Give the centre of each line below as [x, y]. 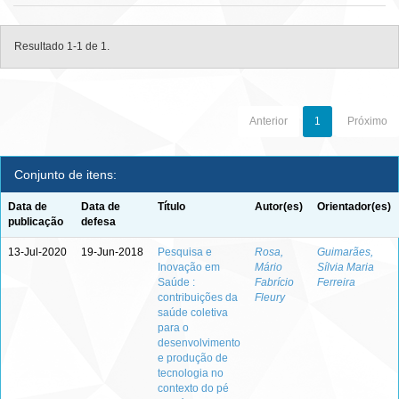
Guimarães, [345, 252]
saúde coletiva [193, 313]
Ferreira [336, 282]
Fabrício [274, 282]
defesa [98, 222]
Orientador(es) [354, 207]
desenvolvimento [199, 343]
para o [173, 328]
